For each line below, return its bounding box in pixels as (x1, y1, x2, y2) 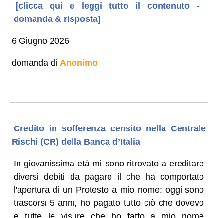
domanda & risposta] (13, 14, 101, 24)
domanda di (11, 57, 60, 68)
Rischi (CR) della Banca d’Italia (11, 136, 140, 146)
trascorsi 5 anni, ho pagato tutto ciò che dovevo (13, 198, 204, 208)
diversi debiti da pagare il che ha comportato (13, 171, 204, 182)
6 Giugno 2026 (11, 36, 69, 46)
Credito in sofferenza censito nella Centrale (13, 123, 206, 133)
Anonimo (59, 57, 98, 68)
